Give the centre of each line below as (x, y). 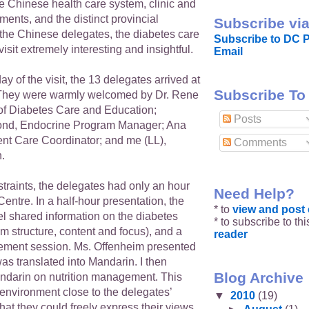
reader (231, 235)
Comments (259, 142)
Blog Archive (259, 277)
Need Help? (254, 194)
